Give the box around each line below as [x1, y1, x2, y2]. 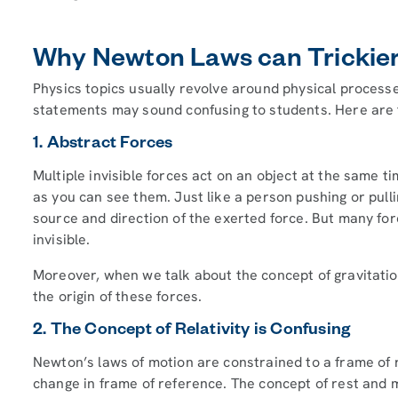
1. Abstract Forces [33, 135, 177, 155]
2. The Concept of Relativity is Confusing [33, 322, 351, 341]
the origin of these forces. [33, 286, 203, 306]
